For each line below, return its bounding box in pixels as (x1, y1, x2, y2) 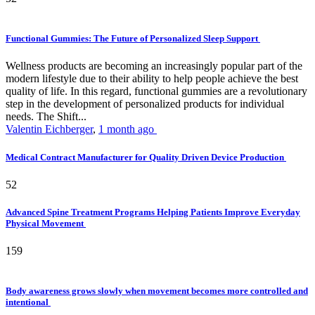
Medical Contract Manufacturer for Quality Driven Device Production (6, 151, 286, 162)
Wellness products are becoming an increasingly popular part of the (6, 60, 302, 72)
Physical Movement (6, 217, 86, 229)
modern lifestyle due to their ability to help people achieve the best (6, 72, 298, 85)
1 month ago (98, 123, 157, 136)
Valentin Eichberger (6, 123, 93, 136)
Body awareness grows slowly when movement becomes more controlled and (6, 285, 308, 297)
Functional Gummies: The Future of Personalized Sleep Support (6, 33, 260, 44)
